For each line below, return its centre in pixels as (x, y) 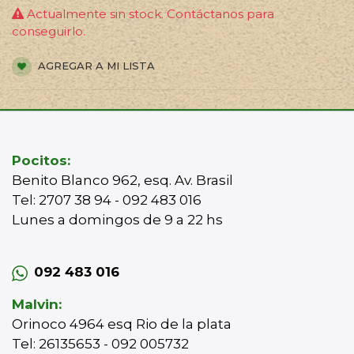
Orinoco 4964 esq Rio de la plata (122, 324)
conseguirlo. (49, 31)
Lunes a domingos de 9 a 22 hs (119, 220)
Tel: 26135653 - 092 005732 (100, 344)
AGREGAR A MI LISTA (95, 66)
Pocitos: (41, 160)
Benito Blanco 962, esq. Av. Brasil (122, 180)
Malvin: (37, 304)
